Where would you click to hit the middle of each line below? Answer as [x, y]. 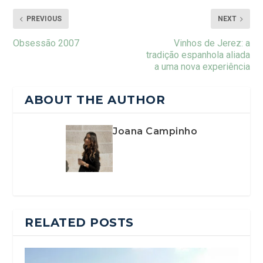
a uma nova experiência [202, 67]
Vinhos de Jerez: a [212, 43]
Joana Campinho [155, 131]
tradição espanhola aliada [198, 55]
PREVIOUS [44, 19]
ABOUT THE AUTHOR [95, 100]
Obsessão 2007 [46, 43]
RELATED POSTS [79, 223]
